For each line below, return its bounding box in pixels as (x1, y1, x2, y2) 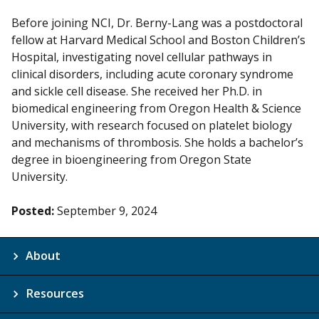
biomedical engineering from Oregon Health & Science (11, 100, 301, 117)
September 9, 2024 (57, 203, 157, 219)
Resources (26, 286, 84, 302)
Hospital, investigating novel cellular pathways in (11, 49, 272, 66)
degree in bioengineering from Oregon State (11, 152, 251, 168)
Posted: (11, 203, 54, 219)
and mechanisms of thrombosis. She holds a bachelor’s (11, 135, 303, 151)
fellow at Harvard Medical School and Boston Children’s (11, 32, 305, 48)
